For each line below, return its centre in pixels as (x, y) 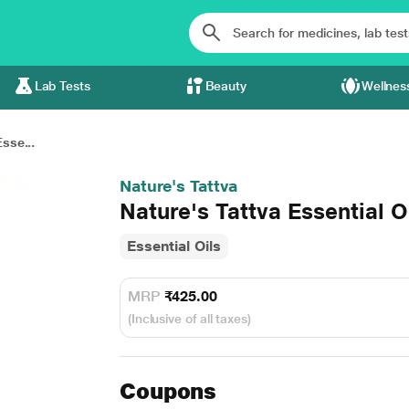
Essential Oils (173, 246)
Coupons (168, 391)
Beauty (226, 86)
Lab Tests (62, 86)
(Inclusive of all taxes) (189, 319)
